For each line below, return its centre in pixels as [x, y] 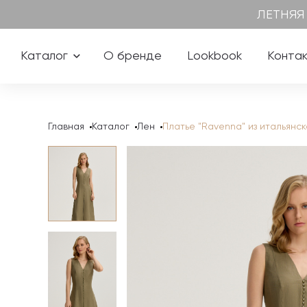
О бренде [133, 56]
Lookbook [214, 56]
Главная [66, 127]
